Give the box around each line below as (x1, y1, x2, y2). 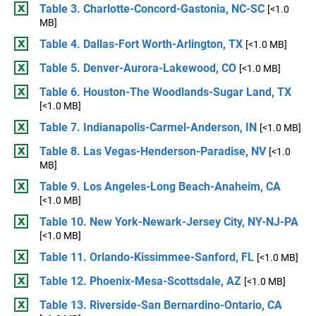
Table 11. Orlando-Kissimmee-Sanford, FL (39, 250, 254, 264)
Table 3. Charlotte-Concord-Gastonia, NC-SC (39, 2, 265, 16)
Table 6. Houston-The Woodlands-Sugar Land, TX (39, 85, 291, 99)
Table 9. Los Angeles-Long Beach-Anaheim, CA (39, 180, 281, 193)
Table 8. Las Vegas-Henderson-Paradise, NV (39, 145, 266, 158)
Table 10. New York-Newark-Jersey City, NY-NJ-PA (39, 215, 298, 229)
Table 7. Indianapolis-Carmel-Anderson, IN (39, 121, 257, 134)
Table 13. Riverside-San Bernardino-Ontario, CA (39, 298, 282, 312)
